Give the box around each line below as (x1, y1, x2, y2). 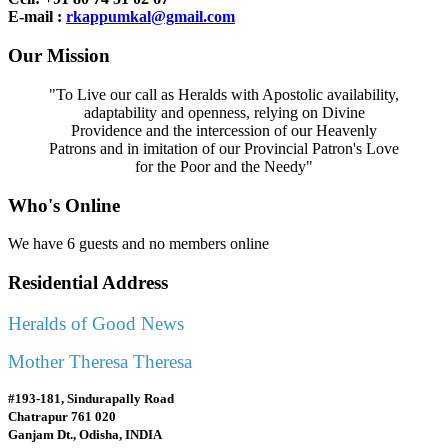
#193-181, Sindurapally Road (8, 390, 174, 406)
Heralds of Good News (8, 312, 184, 334)
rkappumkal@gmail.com (66, 8, 235, 26)
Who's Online (8, 194, 120, 216)
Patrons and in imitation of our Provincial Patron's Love (49, 139, 399, 157)
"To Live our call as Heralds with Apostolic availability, (49, 85, 399, 103)
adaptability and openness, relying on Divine (83, 103, 365, 121)
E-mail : (8, 8, 66, 26)
